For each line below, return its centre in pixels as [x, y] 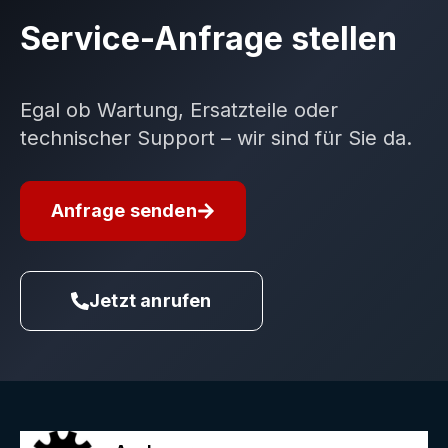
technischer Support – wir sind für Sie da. [216, 137]
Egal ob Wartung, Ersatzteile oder [179, 109]
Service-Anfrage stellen [208, 38]
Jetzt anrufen [150, 301]
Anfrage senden [124, 211]
